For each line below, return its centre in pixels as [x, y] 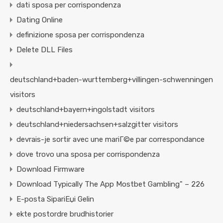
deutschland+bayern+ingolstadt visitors [86, 110]
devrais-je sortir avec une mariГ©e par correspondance [111, 140]
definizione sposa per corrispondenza [80, 35]
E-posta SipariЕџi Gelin [55, 199]
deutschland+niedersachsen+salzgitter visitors [97, 125]
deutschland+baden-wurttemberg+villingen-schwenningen [111, 80]
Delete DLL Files [45, 50]
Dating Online [40, 20]
